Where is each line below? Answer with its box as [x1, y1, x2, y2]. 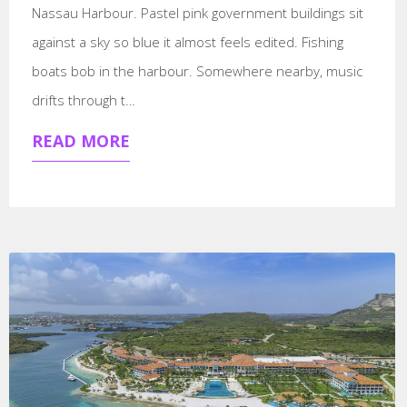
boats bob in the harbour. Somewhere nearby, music [31, 61, 362, 80]
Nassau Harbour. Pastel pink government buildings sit [31, 3, 363, 22]
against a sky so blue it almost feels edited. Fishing [31, 32, 343, 51]
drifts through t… [31, 90, 135, 109]
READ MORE [31, 129, 130, 152]
